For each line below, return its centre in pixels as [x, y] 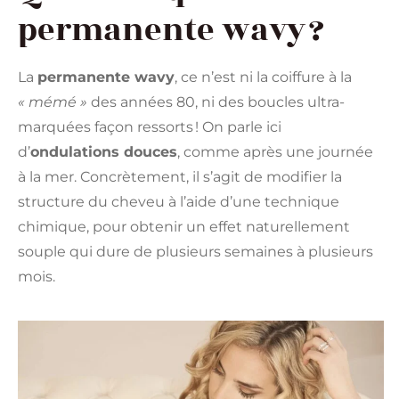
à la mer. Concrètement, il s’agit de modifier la [180, 176]
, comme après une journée [275, 151]
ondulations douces [104, 151]
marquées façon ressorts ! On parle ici [150, 126]
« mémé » [53, 102]
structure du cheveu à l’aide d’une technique [179, 201]
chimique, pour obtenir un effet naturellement [184, 226]
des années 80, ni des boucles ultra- [216, 102]
